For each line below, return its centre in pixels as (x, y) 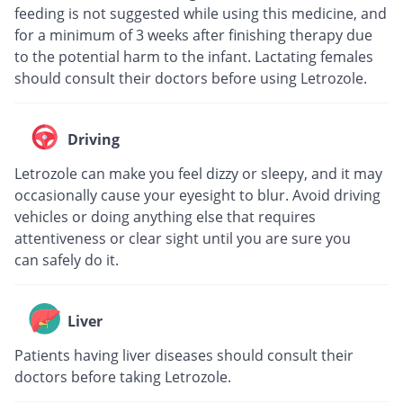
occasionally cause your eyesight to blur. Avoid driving (197, 195)
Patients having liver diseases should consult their (184, 355)
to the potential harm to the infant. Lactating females (194, 56)
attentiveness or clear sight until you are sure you (183, 238)
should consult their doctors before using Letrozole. (191, 78)
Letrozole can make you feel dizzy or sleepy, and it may (198, 173)
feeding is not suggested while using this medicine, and (201, 13)
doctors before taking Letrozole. (123, 376)
